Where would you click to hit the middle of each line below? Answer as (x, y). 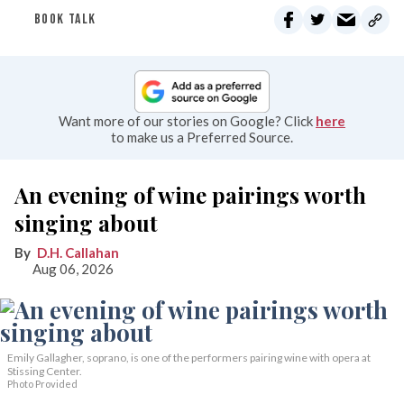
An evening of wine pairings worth (190, 195)
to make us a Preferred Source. (202, 138)
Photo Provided (42, 384)
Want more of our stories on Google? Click (187, 121)
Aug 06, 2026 (73, 269)
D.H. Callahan (78, 253)
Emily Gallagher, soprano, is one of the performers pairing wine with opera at (189, 358)
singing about (86, 223)
